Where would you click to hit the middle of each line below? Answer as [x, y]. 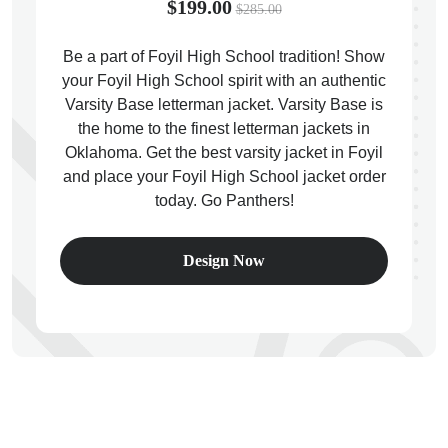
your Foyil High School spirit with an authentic [224, 80]
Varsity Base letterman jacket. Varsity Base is [224, 104]
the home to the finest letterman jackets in [224, 128]
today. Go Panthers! [224, 200]
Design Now [224, 260]
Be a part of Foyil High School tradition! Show [224, 56]
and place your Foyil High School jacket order [224, 176]
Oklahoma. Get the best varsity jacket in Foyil [224, 152]
